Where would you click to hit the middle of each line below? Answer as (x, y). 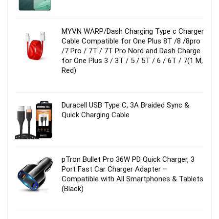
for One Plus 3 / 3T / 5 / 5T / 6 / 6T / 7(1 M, (132, 60)
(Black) (73, 188)
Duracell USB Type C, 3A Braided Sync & (125, 105)
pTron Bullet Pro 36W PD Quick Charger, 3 (128, 159)
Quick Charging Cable (96, 115)
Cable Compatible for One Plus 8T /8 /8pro (131, 41)
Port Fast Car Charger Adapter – (114, 169)
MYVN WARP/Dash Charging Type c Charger (133, 31)
